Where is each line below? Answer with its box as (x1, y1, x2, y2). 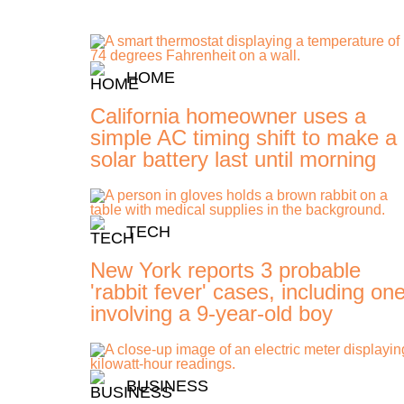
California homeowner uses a (89, 104, 366, 129)
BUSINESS (125, 377, 208, 396)
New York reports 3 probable (89, 258, 361, 283)
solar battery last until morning (89, 147, 376, 172)
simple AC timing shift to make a (89, 125, 397, 151)
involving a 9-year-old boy (89, 301, 333, 326)
